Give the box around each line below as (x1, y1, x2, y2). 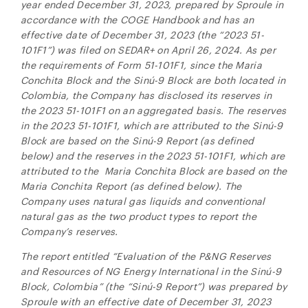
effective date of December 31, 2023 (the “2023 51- (21, 29, 264, 41)
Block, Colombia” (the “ (21, 280, 131, 292)
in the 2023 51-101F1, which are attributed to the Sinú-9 (21, 120, 283, 131)
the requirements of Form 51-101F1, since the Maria (21, 59, 262, 71)
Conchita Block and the (21, 74, 133, 86)
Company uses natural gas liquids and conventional (21, 195, 265, 207)
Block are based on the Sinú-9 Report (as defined (21, 135, 254, 146)
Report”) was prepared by (165, 280, 287, 292)
